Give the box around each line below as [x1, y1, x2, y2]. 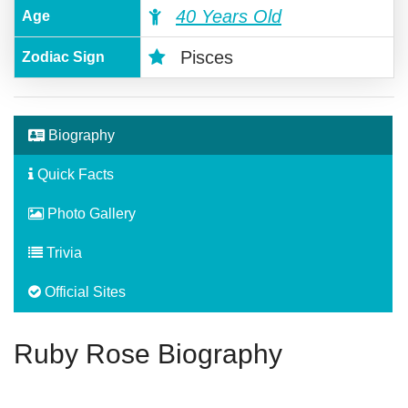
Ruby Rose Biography [14, 339, 282, 370]
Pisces [175, 47, 233, 68]
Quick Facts [34, 167, 114, 183]
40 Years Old [176, 6, 281, 27]
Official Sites [41, 284, 126, 301]
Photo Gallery [44, 206, 136, 222]
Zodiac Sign [22, 49, 105, 66]
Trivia [43, 245, 82, 261]
